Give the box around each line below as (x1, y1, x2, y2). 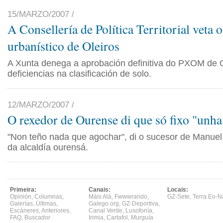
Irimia (89, 214, 104, 221)
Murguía (131, 214, 153, 221)
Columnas (34, 193, 62, 200)
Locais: (167, 186, 188, 193)
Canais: (89, 186, 111, 193)
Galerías (10, 200, 33, 207)
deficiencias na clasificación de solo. (7, 69, 151, 79)
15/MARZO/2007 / (7, 9, 74, 19)
